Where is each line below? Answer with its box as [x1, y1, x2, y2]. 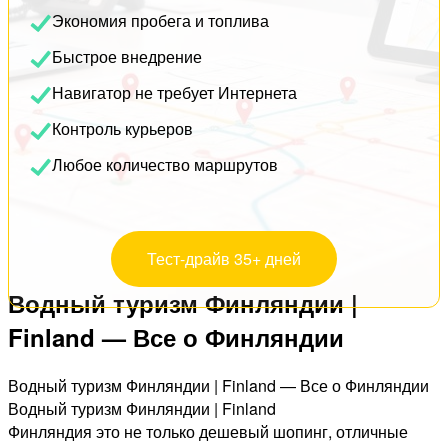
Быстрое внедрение [52, 45, 202, 68]
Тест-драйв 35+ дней [147, 247, 301, 270]
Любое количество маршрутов [52, 153, 278, 176]
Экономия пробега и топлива [52, 9, 269, 32]
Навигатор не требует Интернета [52, 81, 297, 104]
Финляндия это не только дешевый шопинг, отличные [8, 419, 408, 443]
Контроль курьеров [52, 117, 193, 140]
